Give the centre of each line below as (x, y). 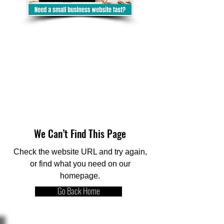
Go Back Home (78, 190)
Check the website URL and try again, (80, 152)
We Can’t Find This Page (80, 133)
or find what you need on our (80, 164)
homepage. (80, 176)
